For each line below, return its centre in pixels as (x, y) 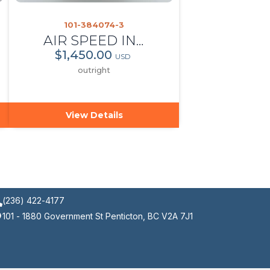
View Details (94, 115)
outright (94, 70)
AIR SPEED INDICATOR (140, 40)
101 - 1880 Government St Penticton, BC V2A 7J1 (98, 216)
